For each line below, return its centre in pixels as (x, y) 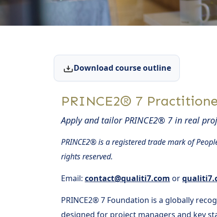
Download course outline (122, 68)
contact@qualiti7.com (127, 178)
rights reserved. (87, 156)
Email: (73, 178)
